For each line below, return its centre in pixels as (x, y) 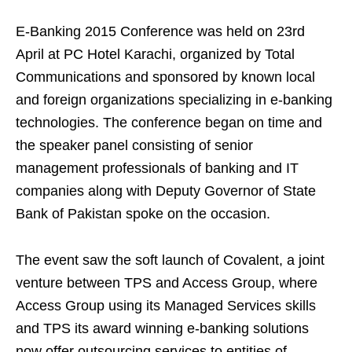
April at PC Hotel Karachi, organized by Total (155, 54)
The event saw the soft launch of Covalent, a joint (170, 260)
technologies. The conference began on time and (169, 122)
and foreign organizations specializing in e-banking (174, 99)
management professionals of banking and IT (157, 168)
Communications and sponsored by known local (165, 77)
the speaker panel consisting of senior (134, 145)
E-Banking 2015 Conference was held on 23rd (160, 31)
